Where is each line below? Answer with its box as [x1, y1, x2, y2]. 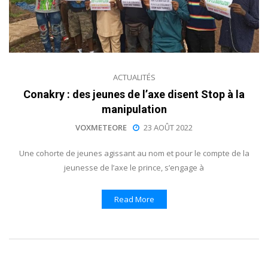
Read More [114, 193, 154, 205]
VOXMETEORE [75, 121, 127, 133]
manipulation [101, 102, 167, 115]
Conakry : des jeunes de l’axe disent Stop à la [23, 87, 245, 100]
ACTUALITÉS [112, 71, 156, 83]
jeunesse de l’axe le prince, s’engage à [64, 162, 204, 173]
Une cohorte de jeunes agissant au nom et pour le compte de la [19, 147, 249, 159]
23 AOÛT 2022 [144, 121, 193, 133]
